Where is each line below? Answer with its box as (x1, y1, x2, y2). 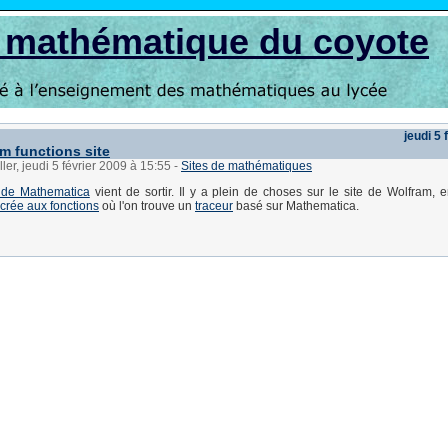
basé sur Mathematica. (233, 199, 359, 213)
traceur (195, 199, 233, 213)
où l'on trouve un (99, 199, 195, 213)
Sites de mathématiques (181, 159, 312, 173)
